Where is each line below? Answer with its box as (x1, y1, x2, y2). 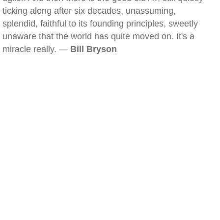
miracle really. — (2, 44, 70, 54)
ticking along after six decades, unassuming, (2, 6, 176, 16)
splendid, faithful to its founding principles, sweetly (2, 19, 198, 28)
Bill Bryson (70, 44, 117, 54)
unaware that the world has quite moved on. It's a (2, 31, 194, 41)
